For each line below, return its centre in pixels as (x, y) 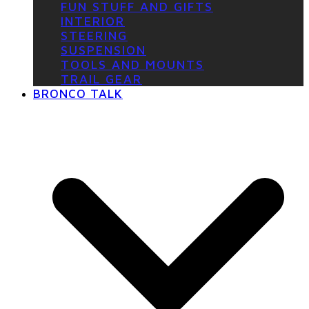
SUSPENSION (103, 50)
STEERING (94, 36)
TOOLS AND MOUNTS (132, 65)
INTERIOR (93, 21)
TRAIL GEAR (101, 79)
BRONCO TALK (78, 94)
